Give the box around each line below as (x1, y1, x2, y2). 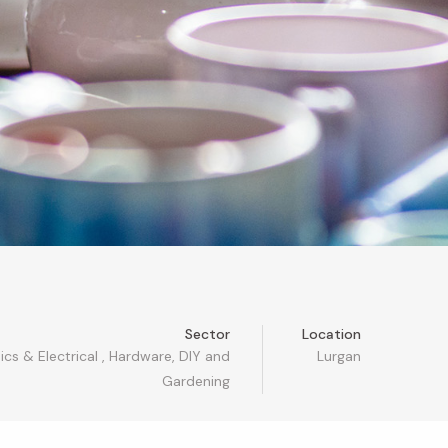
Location (301, 324, 361, 343)
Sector (185, 324, 231, 343)
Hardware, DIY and (109, 346, 231, 365)
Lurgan (316, 346, 361, 365)
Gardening (162, 371, 231, 390)
